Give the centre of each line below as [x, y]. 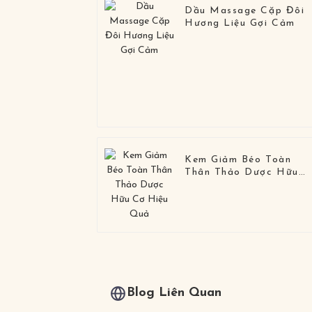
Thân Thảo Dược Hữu [242, 173]
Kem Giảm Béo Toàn [238, 160]
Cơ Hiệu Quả [219, 185]
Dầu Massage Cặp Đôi [245, 11]
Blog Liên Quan [174, 293]
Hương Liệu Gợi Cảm [240, 24]
